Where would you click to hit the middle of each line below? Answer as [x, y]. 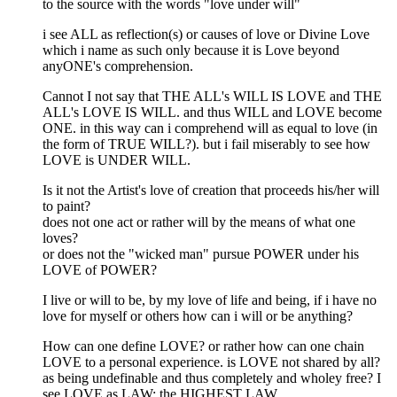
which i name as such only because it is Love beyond [191, 51]
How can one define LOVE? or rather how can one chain [203, 346]
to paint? [66, 206]
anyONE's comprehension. [118, 66]
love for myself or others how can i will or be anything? [198, 316]
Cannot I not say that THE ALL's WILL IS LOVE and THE [212, 97]
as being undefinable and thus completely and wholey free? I [212, 378]
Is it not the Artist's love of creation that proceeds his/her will [211, 191]
